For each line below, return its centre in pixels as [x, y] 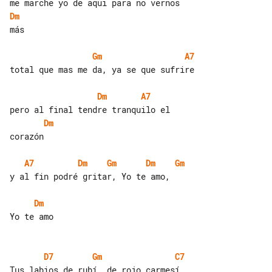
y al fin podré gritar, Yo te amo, [90, 176]
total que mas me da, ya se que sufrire [102, 69]
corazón [27, 136]
